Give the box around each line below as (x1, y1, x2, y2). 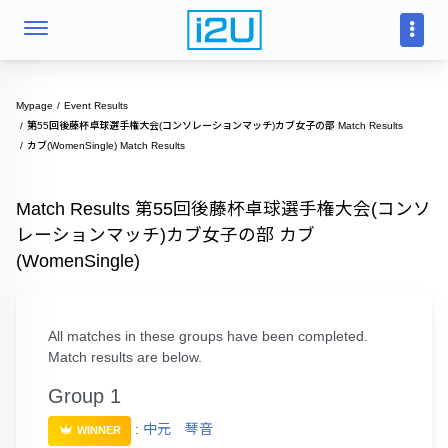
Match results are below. (48, 349, 202, 365)
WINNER (74, 423, 121, 436)
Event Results (64, 100, 128, 111)
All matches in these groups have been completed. (48, 328, 368, 344)
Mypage (16, 100, 53, 111)
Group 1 (48, 384, 121, 407)
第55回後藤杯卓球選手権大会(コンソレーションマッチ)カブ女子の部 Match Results (27, 120, 403, 131)
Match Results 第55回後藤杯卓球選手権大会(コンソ (16, 199, 431, 219)
